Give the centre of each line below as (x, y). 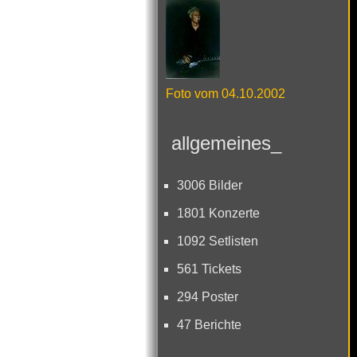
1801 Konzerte (218, 213)
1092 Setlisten (218, 241)
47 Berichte (209, 325)
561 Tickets (209, 269)
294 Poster (208, 297)
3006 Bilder (210, 185)
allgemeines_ (224, 143)
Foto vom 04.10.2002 (226, 94)
